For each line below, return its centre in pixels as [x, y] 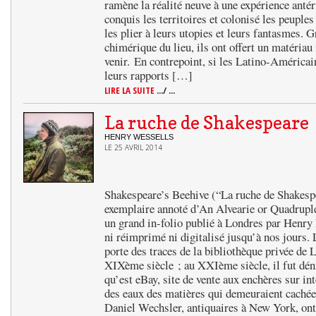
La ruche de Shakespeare [207, 123]
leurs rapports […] [148, 75]
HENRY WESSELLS [139, 137]
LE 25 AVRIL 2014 [133, 147]
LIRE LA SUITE [130, 90]
